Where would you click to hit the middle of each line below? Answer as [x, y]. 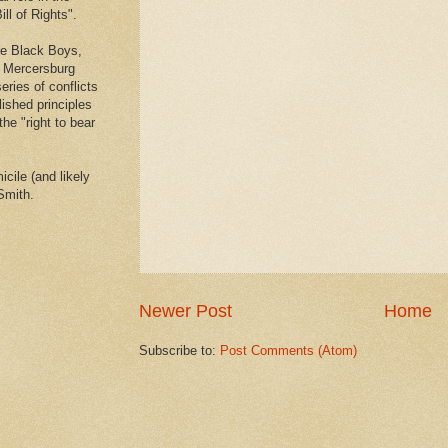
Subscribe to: [179, 351]
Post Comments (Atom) [288, 351]
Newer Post [185, 311]
